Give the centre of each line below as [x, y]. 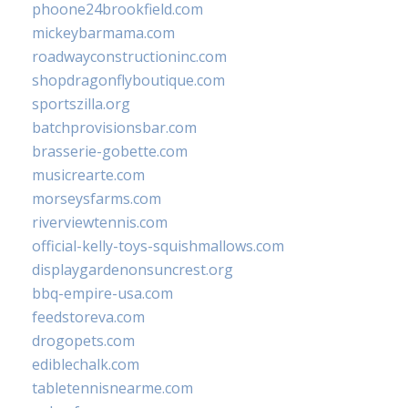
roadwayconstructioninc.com [129, 57]
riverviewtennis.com [100, 223]
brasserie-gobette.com [110, 152]
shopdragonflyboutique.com [128, 81]
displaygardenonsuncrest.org [133, 270]
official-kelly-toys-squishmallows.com [158, 246]
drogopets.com [83, 341]
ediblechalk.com [86, 365]
